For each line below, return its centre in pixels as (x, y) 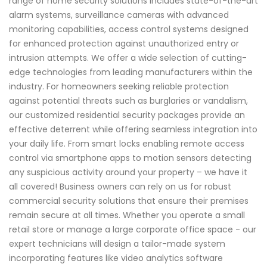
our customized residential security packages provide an (127, 115)
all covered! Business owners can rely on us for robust (120, 187)
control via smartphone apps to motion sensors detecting (130, 158)
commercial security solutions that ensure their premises (129, 201)
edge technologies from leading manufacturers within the (131, 72)
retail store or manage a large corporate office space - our (133, 230)
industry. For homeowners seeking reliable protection (119, 87)
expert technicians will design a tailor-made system (117, 244)
